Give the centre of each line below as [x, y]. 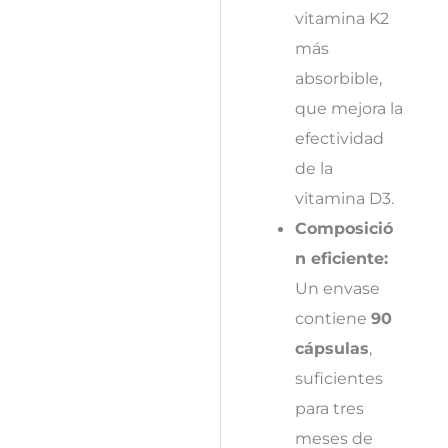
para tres [329, 407]
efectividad [339, 137]
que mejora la [348, 107]
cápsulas [331, 347]
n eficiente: [341, 257]
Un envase [337, 287]
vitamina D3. [344, 197]
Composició [343, 227]
